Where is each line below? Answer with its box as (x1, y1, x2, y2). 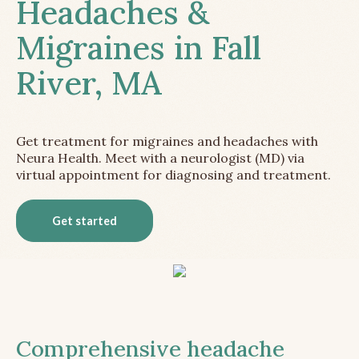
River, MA (16, 63, 162, 104)
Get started (52, 214, 117, 228)
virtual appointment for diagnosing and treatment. (16, 167, 331, 184)
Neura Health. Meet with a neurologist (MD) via (16, 150, 305, 167)
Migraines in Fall (16, 27, 261, 69)
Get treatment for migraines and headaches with (16, 133, 318, 150)
